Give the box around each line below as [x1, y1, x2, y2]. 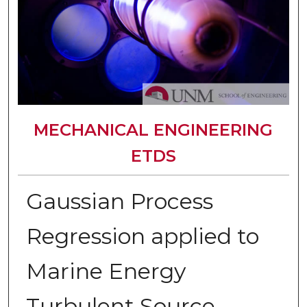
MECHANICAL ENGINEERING [34, 120, 273, 140]
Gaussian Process [25, 188, 213, 215]
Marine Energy [25, 258, 186, 285]
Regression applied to [25, 223, 259, 250]
